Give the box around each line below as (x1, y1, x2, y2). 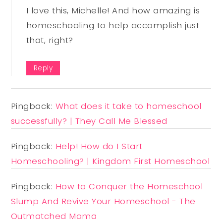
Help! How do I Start (55, 140, 143, 152)
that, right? (26, 34, 73, 46)
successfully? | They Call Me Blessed (10, 114, 167, 127)
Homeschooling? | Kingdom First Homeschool (10, 155, 210, 167)
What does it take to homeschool (55, 100, 202, 112)
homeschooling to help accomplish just (26, 19, 200, 31)
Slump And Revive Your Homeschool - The (10, 195, 196, 207)
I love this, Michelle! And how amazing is (26, 4, 200, 16)
